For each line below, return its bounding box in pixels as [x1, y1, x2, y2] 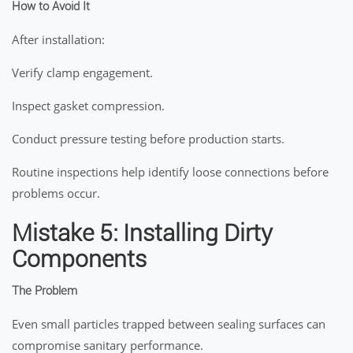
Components [12, 245, 147, 273]
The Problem [12, 284, 77, 298]
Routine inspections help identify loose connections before [12, 164, 329, 180]
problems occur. [12, 185, 100, 201]
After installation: [12, 32, 105, 47]
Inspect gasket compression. [12, 98, 165, 113]
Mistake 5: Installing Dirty [12, 219, 273, 247]
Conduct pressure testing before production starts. [12, 131, 284, 147]
